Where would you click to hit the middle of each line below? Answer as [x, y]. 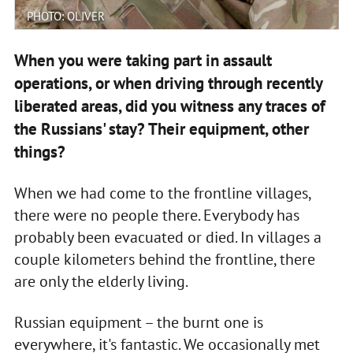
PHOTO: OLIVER [65, 16]
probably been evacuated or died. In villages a [167, 237]
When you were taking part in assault [143, 60]
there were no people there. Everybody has [156, 215]
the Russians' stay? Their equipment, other [161, 128]
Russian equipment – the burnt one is [138, 322]
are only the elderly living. [101, 281]
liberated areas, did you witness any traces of [169, 106]
